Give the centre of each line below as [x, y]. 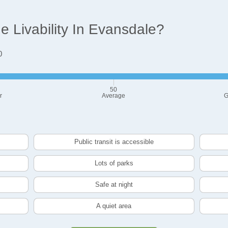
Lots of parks [114, 163]
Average [113, 96]
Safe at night [114, 185]
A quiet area [114, 206]
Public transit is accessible [114, 142]
